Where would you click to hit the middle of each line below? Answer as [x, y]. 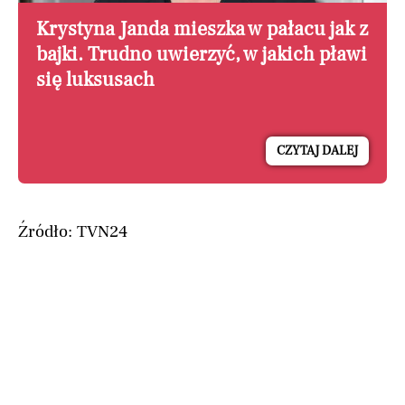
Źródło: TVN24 [73, 231]
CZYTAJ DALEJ [317, 151]
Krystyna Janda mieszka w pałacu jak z [202, 28]
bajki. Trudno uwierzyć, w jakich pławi [202, 54]
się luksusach [95, 79]
